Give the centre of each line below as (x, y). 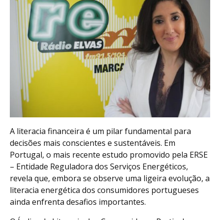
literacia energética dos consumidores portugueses (104, 190)
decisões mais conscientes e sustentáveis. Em (93, 143)
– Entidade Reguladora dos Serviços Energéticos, (99, 166)
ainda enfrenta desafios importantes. (78, 202)
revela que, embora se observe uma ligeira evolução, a (110, 178)
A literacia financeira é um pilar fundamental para (100, 131)
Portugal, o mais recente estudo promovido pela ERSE (109, 154)
